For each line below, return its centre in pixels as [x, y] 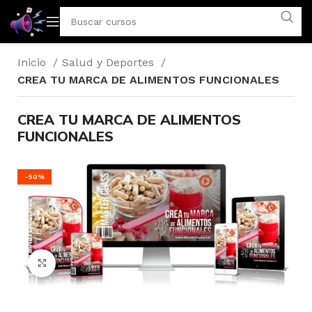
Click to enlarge [96, 263]
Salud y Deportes [110, 62]
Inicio [33, 62]
